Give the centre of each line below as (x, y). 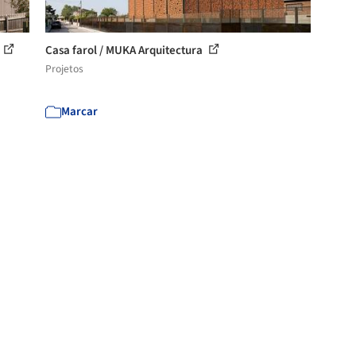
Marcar (80, 111)
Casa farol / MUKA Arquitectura (126, 50)
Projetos (65, 68)
